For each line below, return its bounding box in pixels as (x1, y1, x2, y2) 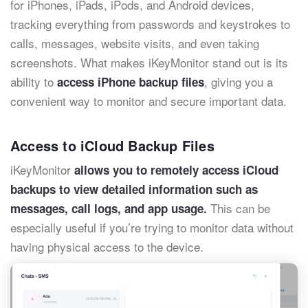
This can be (207, 199, 270, 217)
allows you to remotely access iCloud (74, 162, 278, 178)
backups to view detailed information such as (10, 181, 258, 197)
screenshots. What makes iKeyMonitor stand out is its (10, 54, 288, 71)
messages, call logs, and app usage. (10, 200, 207, 217)
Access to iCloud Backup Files (10, 135, 214, 155)
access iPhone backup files (57, 74, 204, 90)
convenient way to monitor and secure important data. (10, 92, 287, 109)
